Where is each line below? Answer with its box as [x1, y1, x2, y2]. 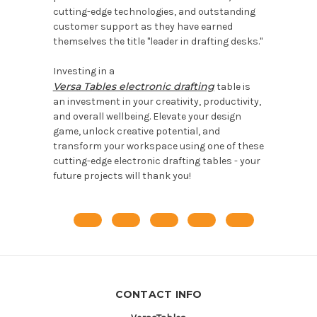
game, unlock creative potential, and [52, 125, 220, 137]
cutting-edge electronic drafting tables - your [52, 154, 260, 167]
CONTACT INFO [115, 287, 202, 301]
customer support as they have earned [52, 20, 233, 33]
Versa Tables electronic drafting [52, 79, 214, 93]
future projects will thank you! [52, 169, 191, 182]
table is [214, 80, 250, 93]
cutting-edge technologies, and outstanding [52, 5, 255, 18]
